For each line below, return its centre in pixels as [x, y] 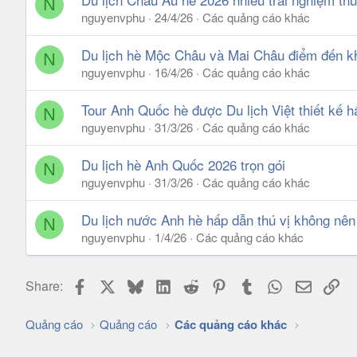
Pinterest [252, 283]
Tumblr [274, 283]
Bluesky [165, 283]
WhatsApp [312, 283]
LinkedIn [194, 283]
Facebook [114, 283]
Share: [44, 286]
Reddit [218, 283]
